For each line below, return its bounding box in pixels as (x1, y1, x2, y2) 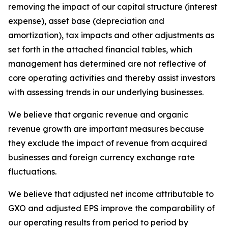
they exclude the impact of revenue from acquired (8, 138, 207, 148)
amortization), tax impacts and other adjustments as (8, 30, 214, 40)
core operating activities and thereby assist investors (8, 73, 215, 83)
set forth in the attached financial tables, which (8, 44, 192, 54)
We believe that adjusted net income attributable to (8, 189, 214, 199)
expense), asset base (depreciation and (8, 16, 164, 26)
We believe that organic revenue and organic (8, 109, 188, 120)
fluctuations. (8, 166, 56, 177)
